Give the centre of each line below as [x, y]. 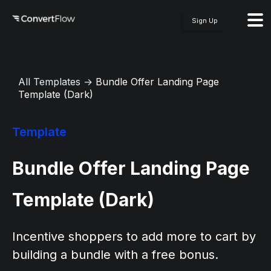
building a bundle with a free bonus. [115, 255]
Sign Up [205, 21]
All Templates [49, 82]
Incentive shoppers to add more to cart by [134, 237]
